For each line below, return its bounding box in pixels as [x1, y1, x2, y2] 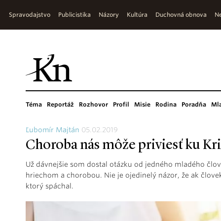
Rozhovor [79, 101, 108, 108]
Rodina [155, 101, 177, 108]
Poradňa [182, 101, 206, 108]
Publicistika [58, 11, 91, 18]
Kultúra [127, 11, 147, 18]
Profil [113, 101, 129, 108]
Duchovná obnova [155, 11, 207, 18]
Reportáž [47, 101, 74, 108]
